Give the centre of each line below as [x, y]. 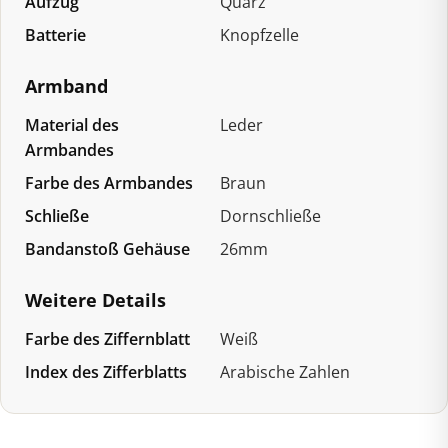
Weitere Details [95, 299]
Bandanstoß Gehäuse [107, 248]
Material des [72, 124]
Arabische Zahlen [285, 371]
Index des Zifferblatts [106, 371]
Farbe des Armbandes [109, 182]
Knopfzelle [260, 34]
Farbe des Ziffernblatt [107, 338]
